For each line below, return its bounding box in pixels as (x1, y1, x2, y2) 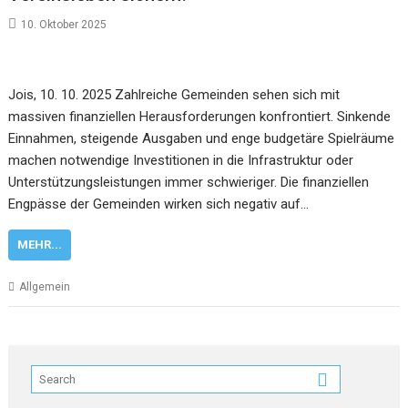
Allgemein (19, 280, 71, 293)
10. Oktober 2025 (21, 17, 107, 31)
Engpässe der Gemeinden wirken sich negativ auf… (8, 195, 310, 212)
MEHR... (17, 237, 63, 251)
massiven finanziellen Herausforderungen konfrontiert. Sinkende (8, 107, 392, 125)
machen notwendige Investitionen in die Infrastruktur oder (8, 151, 354, 168)
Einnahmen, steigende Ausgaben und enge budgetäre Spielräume (8, 129, 395, 147)
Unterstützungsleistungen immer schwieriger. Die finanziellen (8, 173, 370, 190)
